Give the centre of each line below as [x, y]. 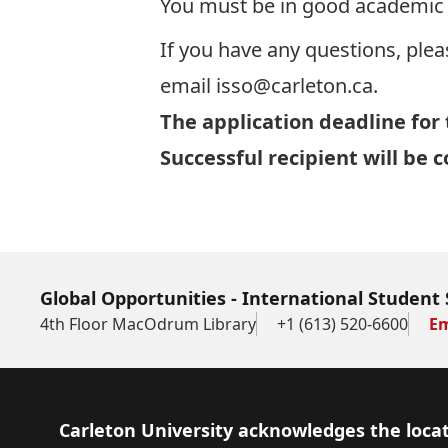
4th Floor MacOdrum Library [148, 324]
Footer [69, 429]
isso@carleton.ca [294, 85]
